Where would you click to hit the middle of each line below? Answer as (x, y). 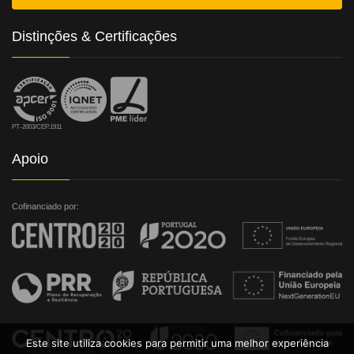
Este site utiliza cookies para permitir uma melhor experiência (177, 343)
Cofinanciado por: (45, 206)
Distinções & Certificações (94, 36)
